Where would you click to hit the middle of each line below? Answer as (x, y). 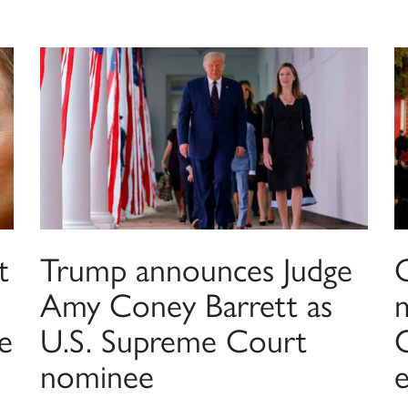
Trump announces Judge (196, 268)
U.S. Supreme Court (173, 339)
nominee (97, 375)
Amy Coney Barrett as (186, 304)
